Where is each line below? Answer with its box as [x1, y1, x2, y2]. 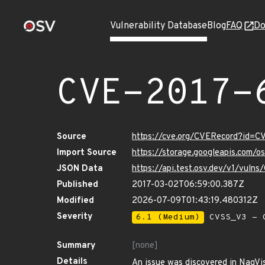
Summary [57, 240, 96, 251]
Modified [57, 195, 94, 206]
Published [57, 179, 98, 190]
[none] [132, 240, 158, 251]
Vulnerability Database [110, 20, 207, 32]
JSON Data [57, 163, 103, 174]
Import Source [57, 147, 117, 159]
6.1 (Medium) [136, 212, 200, 222]
